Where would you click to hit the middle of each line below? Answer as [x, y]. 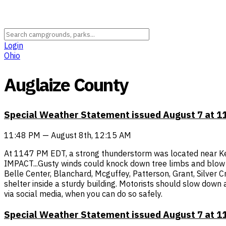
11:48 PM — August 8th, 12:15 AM [68, 135]
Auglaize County [66, 85]
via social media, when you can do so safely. [83, 193]
